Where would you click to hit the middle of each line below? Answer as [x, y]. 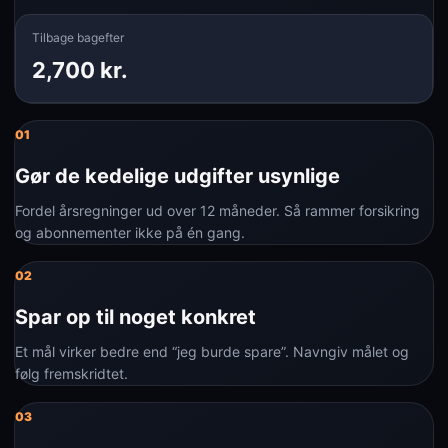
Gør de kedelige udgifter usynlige [177, 176]
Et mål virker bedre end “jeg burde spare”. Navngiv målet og [212, 351]
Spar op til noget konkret [135, 317]
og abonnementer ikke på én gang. [130, 232]
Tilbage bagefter [78, 37]
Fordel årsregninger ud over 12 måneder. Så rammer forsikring [217, 210]
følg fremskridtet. [71, 373]
